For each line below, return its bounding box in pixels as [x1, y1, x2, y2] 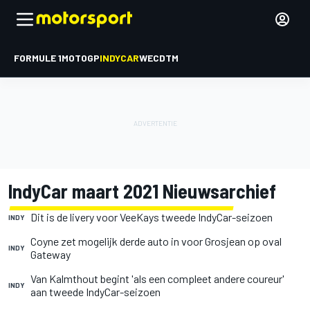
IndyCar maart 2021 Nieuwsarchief [8, 179, 276, 203]
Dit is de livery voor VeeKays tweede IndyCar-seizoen [30, 210, 273, 224]
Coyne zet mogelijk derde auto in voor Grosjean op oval [30, 235, 282, 248]
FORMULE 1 [14, 52, 62, 64]
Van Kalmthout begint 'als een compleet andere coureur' [30, 272, 284, 285]
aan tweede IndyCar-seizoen [30, 285, 161, 298]
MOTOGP [62, 52, 100, 64]
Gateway [30, 248, 71, 261]
